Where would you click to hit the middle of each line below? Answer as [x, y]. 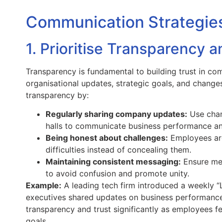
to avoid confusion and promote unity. [117, 173]
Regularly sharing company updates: [116, 114]
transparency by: [57, 95]
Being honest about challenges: [107, 138]
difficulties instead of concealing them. [118, 150]
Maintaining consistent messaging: [113, 162]
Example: [44, 185]
